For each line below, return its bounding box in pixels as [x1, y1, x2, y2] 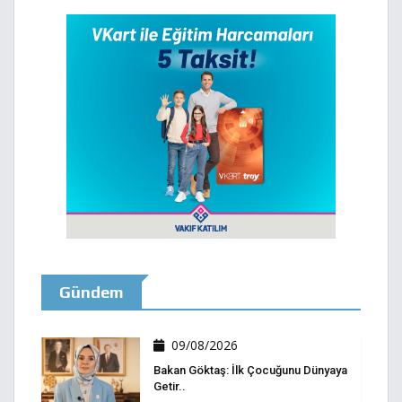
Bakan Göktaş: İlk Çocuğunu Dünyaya [153, 363, 347, 378]
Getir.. [153, 380, 186, 394]
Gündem [59, 283, 124, 302]
